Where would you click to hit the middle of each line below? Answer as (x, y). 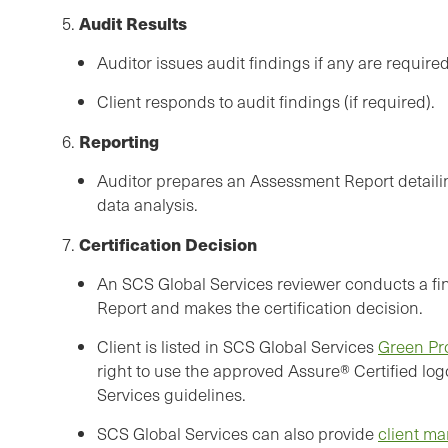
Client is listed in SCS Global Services (237, 347)
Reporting (117, 141)
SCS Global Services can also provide (237, 434)
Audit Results (131, 23)
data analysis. (147, 205)
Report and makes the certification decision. (260, 308)
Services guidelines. (171, 395)
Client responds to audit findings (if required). (266, 102)
